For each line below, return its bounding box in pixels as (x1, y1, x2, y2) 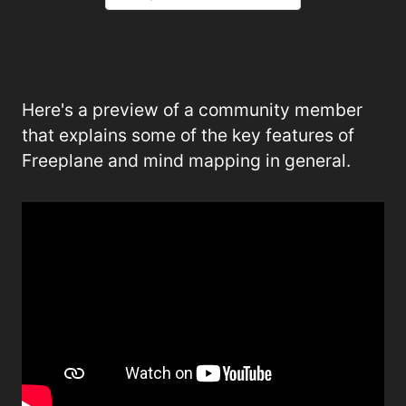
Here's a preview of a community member (22, 99, 362, 121)
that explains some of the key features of (22, 124, 354, 146)
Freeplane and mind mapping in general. (22, 150, 351, 171)
